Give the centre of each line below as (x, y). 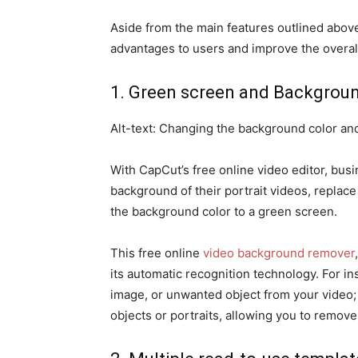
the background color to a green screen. (224, 211)
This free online (157, 253)
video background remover (279, 253)
